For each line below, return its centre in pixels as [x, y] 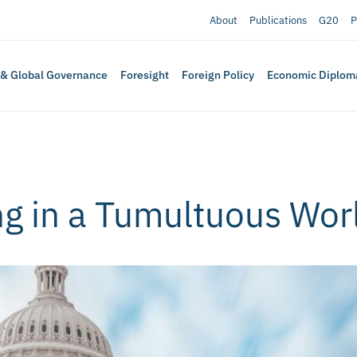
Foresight [145, 75]
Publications [278, 20]
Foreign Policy [218, 75]
